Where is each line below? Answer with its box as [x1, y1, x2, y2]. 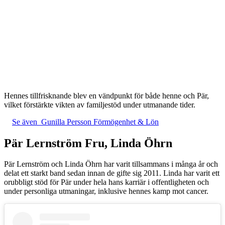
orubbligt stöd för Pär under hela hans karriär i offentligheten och [4, 178, 209, 187]
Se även [12, 117, 37, 126]
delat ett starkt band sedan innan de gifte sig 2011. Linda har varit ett [4, 169, 219, 178]
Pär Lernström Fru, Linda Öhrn [4, 136, 172, 150]
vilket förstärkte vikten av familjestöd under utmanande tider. [4, 100, 195, 109]
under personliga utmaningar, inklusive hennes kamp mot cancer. [4, 187, 208, 196]
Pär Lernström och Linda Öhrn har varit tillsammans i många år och [4, 160, 218, 169]
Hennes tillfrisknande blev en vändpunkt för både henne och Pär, [4, 91, 209, 100]
